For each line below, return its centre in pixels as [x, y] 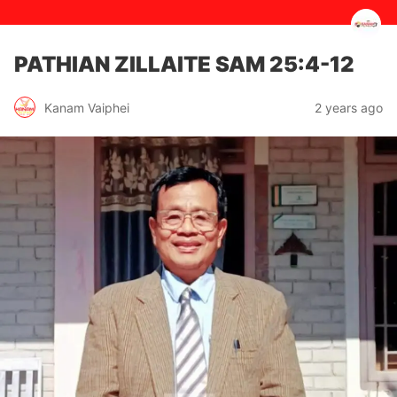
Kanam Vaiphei [87, 107]
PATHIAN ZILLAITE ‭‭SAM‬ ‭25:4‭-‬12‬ [184, 64]
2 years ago [349, 107]
